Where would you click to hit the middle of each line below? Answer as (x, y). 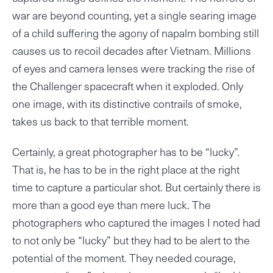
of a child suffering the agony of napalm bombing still (136, 33)
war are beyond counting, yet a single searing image (134, 15)
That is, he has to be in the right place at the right (126, 169)
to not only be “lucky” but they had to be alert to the (131, 240)
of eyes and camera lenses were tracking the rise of (133, 68)
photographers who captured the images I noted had (136, 222)
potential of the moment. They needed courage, (124, 258)
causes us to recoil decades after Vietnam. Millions (132, 51)
